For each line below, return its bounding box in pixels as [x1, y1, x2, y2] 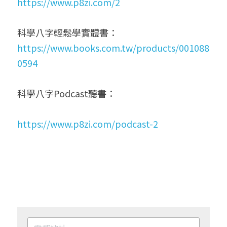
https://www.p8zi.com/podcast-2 [17, 117, 158, 130]
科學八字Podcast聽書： [17, 87, 116, 100]
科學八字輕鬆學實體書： [17, 26, 118, 39]
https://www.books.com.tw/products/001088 [17, 41, 209, 54]
